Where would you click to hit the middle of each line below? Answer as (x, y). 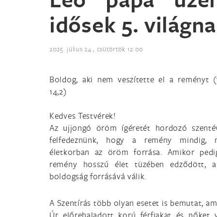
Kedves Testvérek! (83, 116)
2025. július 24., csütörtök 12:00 (97, 49)
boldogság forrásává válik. (98, 176)
